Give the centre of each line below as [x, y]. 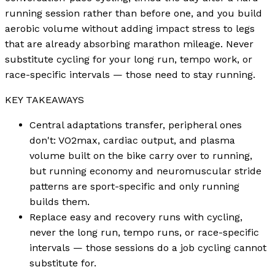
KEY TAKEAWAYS [45, 99]
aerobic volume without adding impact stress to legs [130, 28]
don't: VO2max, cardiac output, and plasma [132, 140]
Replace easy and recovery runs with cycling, [136, 217]
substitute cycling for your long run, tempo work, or [129, 59]
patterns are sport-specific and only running [134, 186]
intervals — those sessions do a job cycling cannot [148, 247]
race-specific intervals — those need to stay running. [130, 74]
